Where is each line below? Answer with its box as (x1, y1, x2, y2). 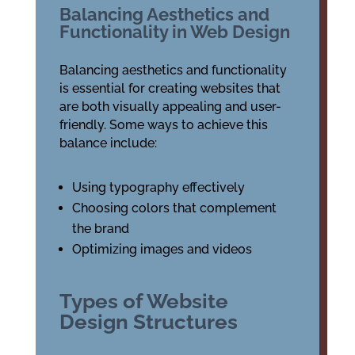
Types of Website (59, 289, 228, 313)
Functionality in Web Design (59, 21, 290, 42)
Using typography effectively (71, 180, 245, 195)
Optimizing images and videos (71, 242, 252, 257)
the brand (71, 221, 129, 236)
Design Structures (59, 310, 238, 334)
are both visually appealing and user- (59, 99, 281, 114)
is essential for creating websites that (59, 81, 281, 96)
